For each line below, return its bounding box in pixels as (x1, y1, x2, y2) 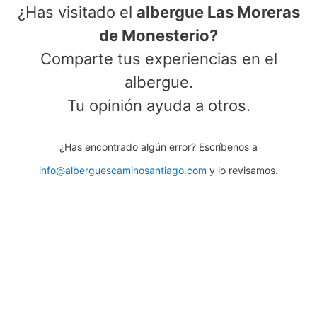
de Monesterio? (99, 26, 218, 45)
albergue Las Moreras (136, 3, 300, 22)
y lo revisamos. (207, 164, 278, 177)
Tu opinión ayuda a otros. (67, 96, 250, 115)
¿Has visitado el (17, 3, 137, 22)
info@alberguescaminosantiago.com (39, 164, 207, 177)
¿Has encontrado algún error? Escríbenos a (59, 141, 258, 154)
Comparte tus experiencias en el (40, 50, 277, 69)
